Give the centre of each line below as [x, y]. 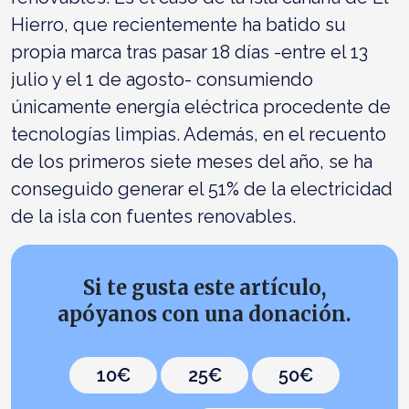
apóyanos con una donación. [204, 314]
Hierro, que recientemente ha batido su [178, 24]
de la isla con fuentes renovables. [153, 216]
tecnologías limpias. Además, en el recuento [199, 134]
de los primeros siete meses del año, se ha [192, 161]
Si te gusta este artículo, [204, 287]
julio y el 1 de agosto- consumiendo [162, 79]
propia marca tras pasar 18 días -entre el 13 [189, 52]
